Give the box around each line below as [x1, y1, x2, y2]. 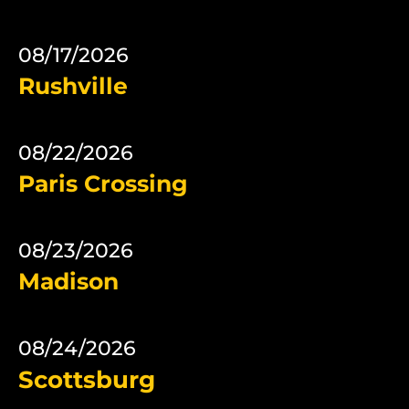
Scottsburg [18, 364, 155, 394]
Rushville [18, 71, 128, 100]
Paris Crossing [18, 169, 188, 197]
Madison [18, 267, 119, 295]
